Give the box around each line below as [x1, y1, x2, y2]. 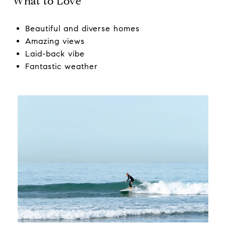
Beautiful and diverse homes [25, 24, 140, 34]
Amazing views [25, 36, 85, 46]
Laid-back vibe [25, 49, 85, 59]
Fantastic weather [25, 62, 98, 72]
